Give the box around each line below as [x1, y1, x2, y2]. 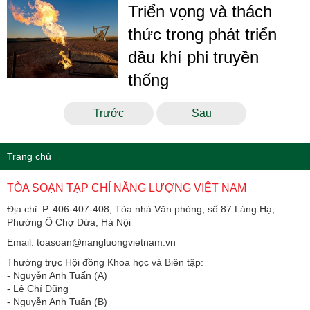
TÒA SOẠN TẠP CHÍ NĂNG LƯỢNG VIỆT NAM [7, 182, 246, 194]
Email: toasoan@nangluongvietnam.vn [7, 237, 176, 248]
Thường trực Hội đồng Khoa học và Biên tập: [7, 257, 203, 268]
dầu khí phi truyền [128, 48, 259, 66]
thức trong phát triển [128, 25, 277, 44]
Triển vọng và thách [128, 2, 272, 21]
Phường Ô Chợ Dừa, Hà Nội [7, 217, 131, 228]
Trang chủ [7, 151, 51, 162]
